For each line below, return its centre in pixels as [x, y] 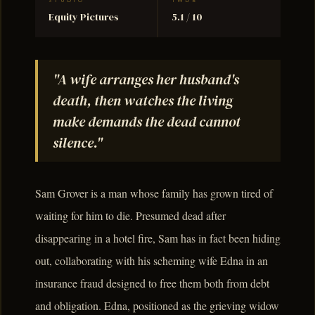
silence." [77, 142]
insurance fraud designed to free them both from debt [152, 283]
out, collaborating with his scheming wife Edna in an [152, 261]
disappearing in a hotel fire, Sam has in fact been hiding [158, 238]
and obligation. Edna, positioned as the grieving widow [157, 306]
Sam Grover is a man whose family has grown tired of [154, 193]
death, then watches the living [142, 100]
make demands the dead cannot [146, 121]
